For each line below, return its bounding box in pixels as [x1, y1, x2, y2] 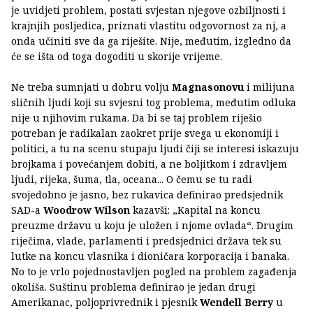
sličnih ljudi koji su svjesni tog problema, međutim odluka [11, 96, 296, 110]
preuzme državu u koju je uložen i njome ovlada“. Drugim [11, 219, 293, 233]
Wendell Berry [200, 296, 273, 310]
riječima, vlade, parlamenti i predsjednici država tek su [11, 234, 282, 248]
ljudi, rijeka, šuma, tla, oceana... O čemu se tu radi [11, 173, 252, 187]
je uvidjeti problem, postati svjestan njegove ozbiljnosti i [11, 3, 286, 17]
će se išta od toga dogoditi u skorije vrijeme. [11, 50, 225, 64]
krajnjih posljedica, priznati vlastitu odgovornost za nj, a [11, 19, 286, 33]
